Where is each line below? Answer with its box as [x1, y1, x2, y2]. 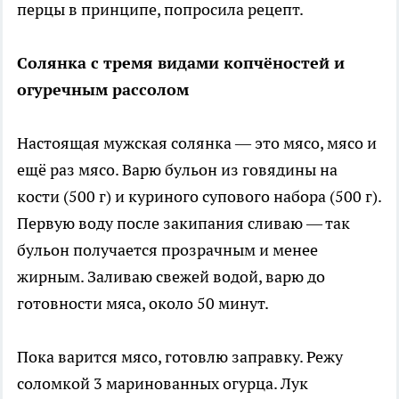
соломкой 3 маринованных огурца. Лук [17, 372, 308, 394]
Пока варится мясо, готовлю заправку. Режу [17, 346, 343, 367]
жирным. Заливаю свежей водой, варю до [17, 265, 325, 287]
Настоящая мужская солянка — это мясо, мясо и [17, 132, 377, 153]
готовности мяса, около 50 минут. [17, 292, 269, 313]
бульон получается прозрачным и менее [17, 239, 318, 260]
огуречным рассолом [17, 78, 189, 100]
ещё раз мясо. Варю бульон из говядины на [17, 159, 338, 180]
